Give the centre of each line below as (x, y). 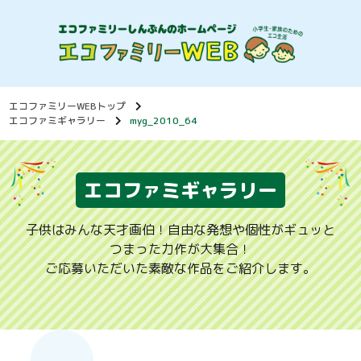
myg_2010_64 (164, 121)
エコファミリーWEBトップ (68, 106)
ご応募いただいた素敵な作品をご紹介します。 (180, 269)
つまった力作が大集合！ (180, 249)
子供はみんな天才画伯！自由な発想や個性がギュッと (180, 230)
